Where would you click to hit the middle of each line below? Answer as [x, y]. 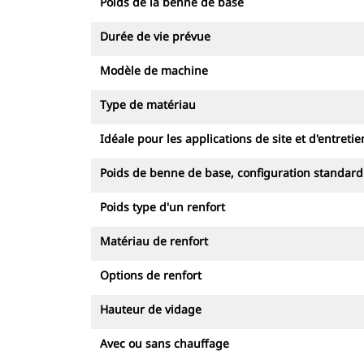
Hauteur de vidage [151, 309]
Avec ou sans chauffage [165, 343]
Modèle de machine [154, 70]
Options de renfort [151, 275]
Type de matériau [148, 104]
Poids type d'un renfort [162, 207]
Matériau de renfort [154, 241]
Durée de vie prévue [155, 36]
